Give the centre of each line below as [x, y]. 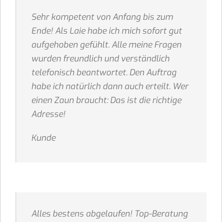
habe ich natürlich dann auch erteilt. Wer [110, 87]
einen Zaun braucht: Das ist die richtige [106, 101]
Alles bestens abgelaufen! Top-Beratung [110, 214]
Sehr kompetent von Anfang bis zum [102, 17]
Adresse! [48, 114]
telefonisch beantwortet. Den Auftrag [104, 73]
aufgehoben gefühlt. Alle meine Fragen [106, 45]
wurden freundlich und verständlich [100, 59]
